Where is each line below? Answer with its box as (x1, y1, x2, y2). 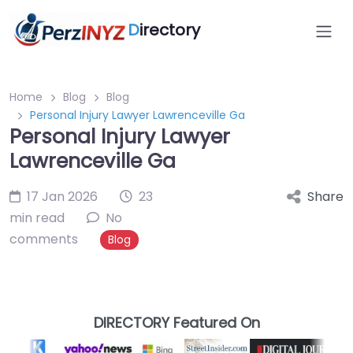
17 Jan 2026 (27, 188, 98, 206)
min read (9, 209, 65, 227)
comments (9, 230, 78, 248)
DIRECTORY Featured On (93, 313, 260, 333)
